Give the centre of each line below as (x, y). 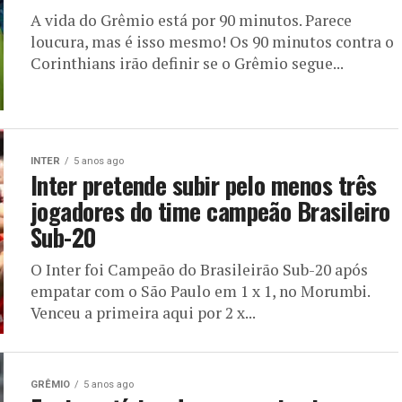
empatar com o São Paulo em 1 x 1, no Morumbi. (200, 291)
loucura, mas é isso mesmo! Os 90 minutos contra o (212, 42)
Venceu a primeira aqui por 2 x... (143, 313)
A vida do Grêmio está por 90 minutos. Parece (191, 20)
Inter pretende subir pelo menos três (204, 185)
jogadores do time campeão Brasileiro (210, 211)
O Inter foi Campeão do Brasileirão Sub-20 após (199, 270)
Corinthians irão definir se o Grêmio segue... (187, 63)
